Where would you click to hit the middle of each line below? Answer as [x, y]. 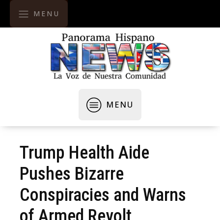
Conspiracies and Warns [103, 195]
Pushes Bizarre [72, 174]
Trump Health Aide [84, 153]
